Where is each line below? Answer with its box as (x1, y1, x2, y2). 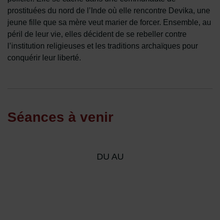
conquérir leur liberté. (7, 54, 81, 62)
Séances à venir (7, 110, 113, 125)
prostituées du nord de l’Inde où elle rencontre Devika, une (7, 6, 210, 15)
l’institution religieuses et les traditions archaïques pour (7, 42, 198, 50)
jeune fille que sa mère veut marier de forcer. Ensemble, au (7, 18, 211, 27)
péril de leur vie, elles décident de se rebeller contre (7, 30, 187, 38)
